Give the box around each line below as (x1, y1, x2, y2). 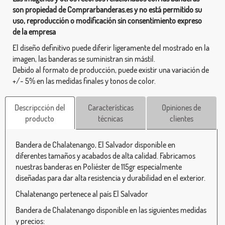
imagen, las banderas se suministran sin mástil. (13, 53, 155, 64)
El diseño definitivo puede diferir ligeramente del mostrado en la (13, 42, 209, 53)
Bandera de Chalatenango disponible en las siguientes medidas (16, 204, 206, 215)
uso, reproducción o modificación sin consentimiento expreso (13, 15, 202, 26)
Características (87, 102, 134, 113)
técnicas (98, 113, 124, 124)
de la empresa (13, 26, 56, 37)
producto (25, 113, 55, 124)
